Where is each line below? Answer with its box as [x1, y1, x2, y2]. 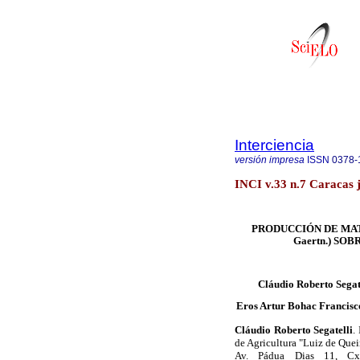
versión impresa [235, 154, 305, 166]
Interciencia [235, 137, 314, 153]
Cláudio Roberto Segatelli [235, 323, 354, 336]
